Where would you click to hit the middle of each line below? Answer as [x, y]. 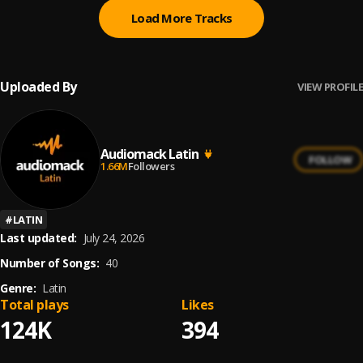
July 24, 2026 [113, 238]
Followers [151, 166]
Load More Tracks [181, 18]
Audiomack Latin [149, 154]
